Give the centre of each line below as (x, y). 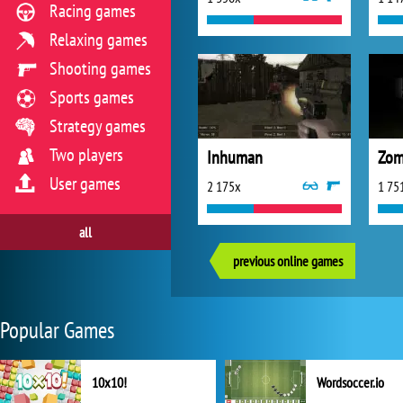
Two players (86, 155)
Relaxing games (99, 40)
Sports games (92, 97)
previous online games (288, 261)
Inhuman (235, 157)
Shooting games (100, 68)
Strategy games (98, 126)
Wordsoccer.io (350, 382)
